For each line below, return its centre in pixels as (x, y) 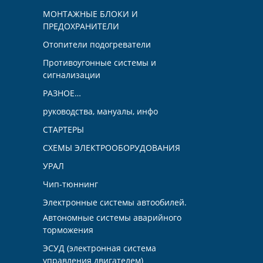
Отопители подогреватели (97, 45)
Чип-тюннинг (70, 184)
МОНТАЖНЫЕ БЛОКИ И (90, 14)
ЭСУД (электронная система (100, 248)
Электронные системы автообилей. (115, 203)
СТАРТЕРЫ (63, 130)
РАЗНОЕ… (62, 93)
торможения (68, 230)
